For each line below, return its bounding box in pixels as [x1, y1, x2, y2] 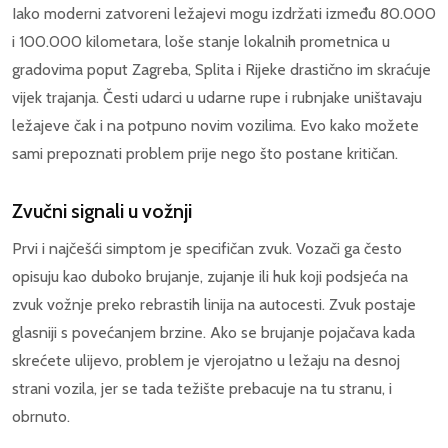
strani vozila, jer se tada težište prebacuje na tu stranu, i [12, 378, 392, 398]
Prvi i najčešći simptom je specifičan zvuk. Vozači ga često [12, 238, 402, 258]
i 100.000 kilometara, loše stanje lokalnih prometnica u [12, 31, 390, 51]
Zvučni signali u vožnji [12, 198, 192, 223]
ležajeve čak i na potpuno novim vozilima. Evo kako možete [12, 115, 419, 135]
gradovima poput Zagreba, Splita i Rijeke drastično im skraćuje [12, 59, 431, 79]
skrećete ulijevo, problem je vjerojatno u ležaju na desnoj [12, 350, 400, 370]
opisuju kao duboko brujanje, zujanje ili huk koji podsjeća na [12, 266, 408, 286]
